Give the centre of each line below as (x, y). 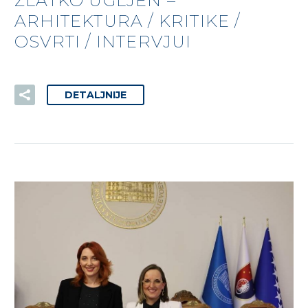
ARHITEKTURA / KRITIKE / (128, 21)
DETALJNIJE (96, 95)
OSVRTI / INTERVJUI (103, 41)
